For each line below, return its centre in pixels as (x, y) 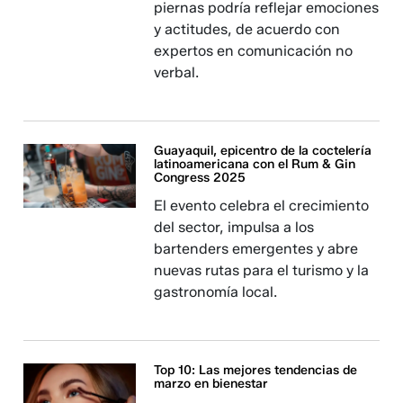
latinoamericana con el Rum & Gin (255, 165)
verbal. (177, 73)
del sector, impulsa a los (234, 228)
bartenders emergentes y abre (256, 249)
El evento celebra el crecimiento (262, 206)
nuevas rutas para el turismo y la (262, 271)
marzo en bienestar (211, 384)
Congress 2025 (200, 178)
